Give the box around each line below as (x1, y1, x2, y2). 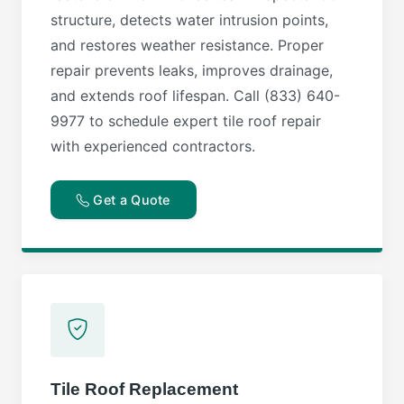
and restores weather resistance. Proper (50, 36, 324, 54)
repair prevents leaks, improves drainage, (50, 61, 333, 79)
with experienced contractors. (50, 137, 255, 155)
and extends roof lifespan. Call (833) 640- (50, 87, 340, 105)
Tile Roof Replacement (50, 380, 238, 399)
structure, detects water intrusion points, (50, 11, 328, 29)
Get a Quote (89, 192, 170, 208)
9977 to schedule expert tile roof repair (50, 112, 321, 130)
